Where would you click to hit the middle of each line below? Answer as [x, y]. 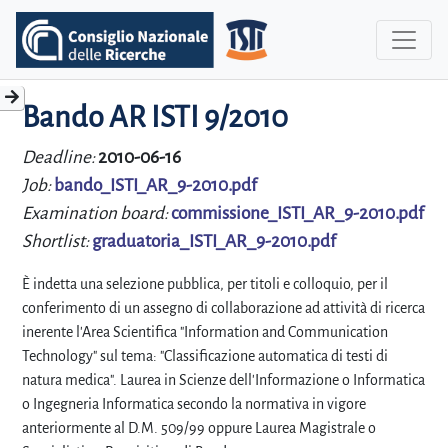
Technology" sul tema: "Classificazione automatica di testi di [205, 356]
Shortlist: [57, 241]
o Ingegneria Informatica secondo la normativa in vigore [194, 404]
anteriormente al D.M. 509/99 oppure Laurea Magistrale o [199, 428]
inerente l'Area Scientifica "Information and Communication [205, 332]
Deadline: [60, 157]
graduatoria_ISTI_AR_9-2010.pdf [214, 241]
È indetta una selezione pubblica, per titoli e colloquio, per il [205, 284]
